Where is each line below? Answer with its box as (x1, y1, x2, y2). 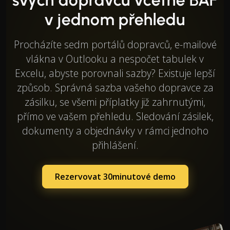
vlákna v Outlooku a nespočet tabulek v (26, 51, 204, 66)
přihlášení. (91, 138, 139, 152)
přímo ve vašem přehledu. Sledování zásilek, (16, 109, 214, 123)
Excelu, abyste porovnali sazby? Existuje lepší (15, 66, 215, 80)
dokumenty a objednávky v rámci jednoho (22, 123, 208, 138)
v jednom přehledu (44, 9, 186, 29)
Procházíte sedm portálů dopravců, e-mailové (13, 37, 217, 51)
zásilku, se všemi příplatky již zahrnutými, (25, 94, 205, 109)
